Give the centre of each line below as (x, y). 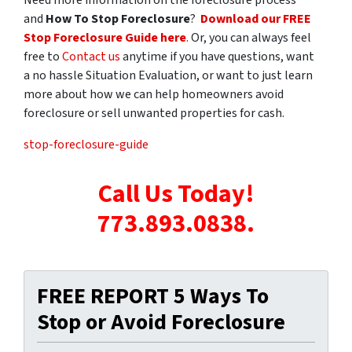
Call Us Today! (176, 194)
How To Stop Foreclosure (118, 18)
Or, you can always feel (250, 37)
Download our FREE (256, 18)
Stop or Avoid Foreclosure (161, 322)
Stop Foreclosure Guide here (105, 37)
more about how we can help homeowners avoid (154, 94)
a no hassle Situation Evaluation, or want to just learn (168, 75)
